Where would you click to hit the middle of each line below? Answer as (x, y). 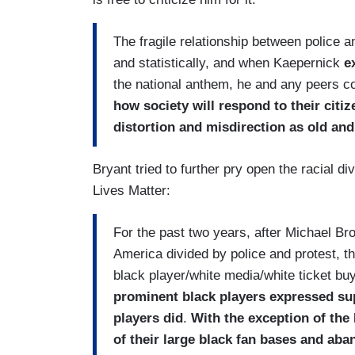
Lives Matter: (132, 190)
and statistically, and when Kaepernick (229, 63)
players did (148, 319)
